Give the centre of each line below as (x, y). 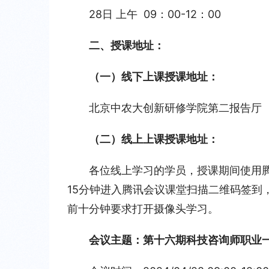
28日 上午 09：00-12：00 (155, 14)
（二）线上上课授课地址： (154, 139)
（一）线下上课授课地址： (154, 77)
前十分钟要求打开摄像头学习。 (143, 209)
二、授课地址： (127, 45)
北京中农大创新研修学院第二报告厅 (175, 108)
